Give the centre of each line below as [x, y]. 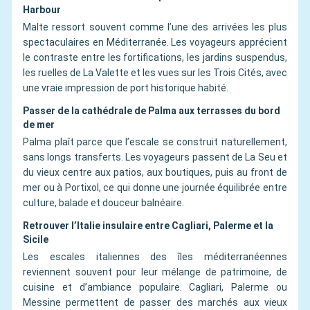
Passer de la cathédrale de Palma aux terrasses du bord [152, 111]
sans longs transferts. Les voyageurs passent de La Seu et [155, 157]
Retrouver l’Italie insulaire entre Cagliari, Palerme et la [148, 226]
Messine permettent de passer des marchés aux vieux [155, 303]
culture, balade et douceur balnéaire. [103, 203]
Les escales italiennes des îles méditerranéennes [155, 257]
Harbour [42, 10]
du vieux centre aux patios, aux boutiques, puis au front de [155, 173]
